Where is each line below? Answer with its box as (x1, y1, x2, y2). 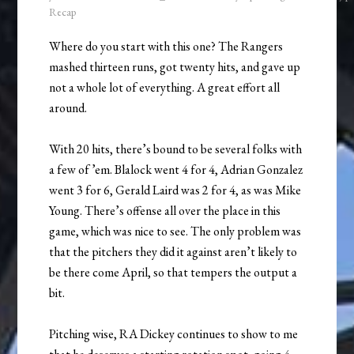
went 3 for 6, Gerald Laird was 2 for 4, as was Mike (49, 182, 302, 199)
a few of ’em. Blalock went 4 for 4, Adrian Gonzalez (49, 161, 303, 179)
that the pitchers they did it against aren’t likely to (49, 243, 298, 261)
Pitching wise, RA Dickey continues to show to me (49, 326, 299, 343)
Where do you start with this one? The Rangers (49, 38, 284, 55)
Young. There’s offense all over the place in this (49, 202, 281, 220)
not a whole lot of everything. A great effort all (49, 79, 281, 96)
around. (49, 100, 88, 117)
